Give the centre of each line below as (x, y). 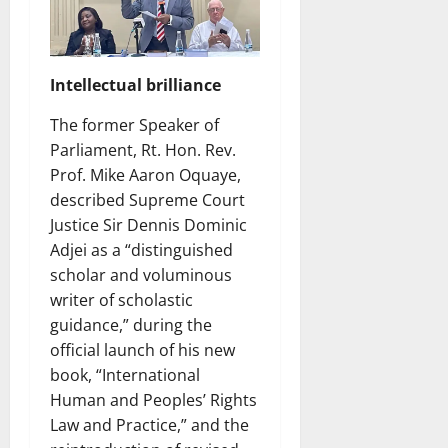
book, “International (125, 375)
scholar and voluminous (141, 275)
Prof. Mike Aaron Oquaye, (145, 175)
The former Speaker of (134, 125)
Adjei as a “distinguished (141, 250)
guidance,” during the (131, 325)
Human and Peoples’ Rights (153, 400)
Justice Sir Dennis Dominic (148, 225)
